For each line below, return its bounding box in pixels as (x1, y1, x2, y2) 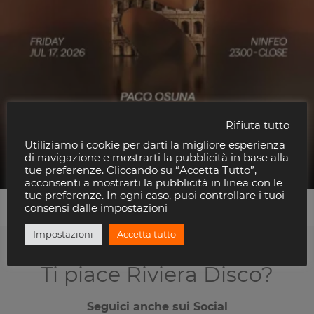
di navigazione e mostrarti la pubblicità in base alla (25, 151, 289, 164)
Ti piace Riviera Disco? (41, 261, 273, 287)
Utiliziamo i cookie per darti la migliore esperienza (25, 139, 285, 151)
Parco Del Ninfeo (14, 157, 106, 171)
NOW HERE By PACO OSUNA (14, 143, 186, 157)
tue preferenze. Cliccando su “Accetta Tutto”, (25, 164, 257, 177)
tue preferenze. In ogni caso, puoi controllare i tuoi (25, 189, 285, 202)
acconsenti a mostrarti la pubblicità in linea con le (25, 177, 282, 189)
